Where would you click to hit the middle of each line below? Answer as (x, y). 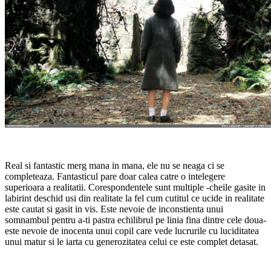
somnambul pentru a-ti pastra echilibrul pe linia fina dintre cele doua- (135, 220)
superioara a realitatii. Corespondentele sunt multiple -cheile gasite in (135, 187)
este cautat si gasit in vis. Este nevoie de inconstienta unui (114, 209)
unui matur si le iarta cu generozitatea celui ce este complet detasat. (132, 241)
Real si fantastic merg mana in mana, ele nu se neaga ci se (115, 165)
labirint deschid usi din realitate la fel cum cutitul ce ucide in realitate (135, 198)
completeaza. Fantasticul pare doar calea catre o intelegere (115, 176)
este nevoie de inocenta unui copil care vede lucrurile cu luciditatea (132, 230)
